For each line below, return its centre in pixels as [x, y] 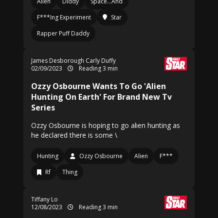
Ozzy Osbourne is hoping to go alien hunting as [106, 125]
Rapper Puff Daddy [63, 33]
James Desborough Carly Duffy [73, 61]
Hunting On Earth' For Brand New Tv [101, 97]
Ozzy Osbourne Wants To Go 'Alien [99, 86]
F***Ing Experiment [64, 17]
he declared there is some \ [74, 135]
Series [43, 108]
